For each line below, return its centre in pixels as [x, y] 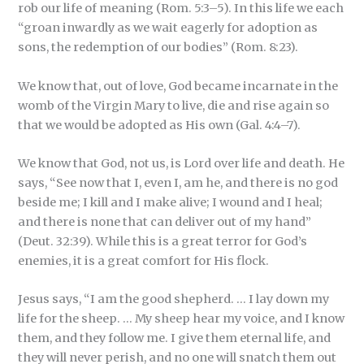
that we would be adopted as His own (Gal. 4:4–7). [160, 125]
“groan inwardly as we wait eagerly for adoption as [168, 28]
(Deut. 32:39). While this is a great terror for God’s [163, 241]
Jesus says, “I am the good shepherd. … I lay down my [174, 299]
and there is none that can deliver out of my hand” [165, 221]
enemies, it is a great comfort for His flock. [144, 260]
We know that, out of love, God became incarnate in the [178, 86]
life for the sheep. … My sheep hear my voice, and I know [182, 319]
